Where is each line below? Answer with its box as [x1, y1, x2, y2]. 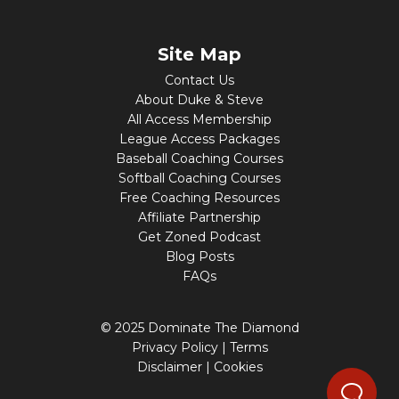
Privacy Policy [131, 338, 218, 355]
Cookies [213, 358, 263, 375]
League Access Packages [119, 130, 280, 147]
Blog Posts [165, 248, 234, 265]
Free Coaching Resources [119, 189, 280, 206]
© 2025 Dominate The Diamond [100, 319, 299, 336]
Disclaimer [136, 358, 202, 375]
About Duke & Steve [135, 91, 264, 108]
